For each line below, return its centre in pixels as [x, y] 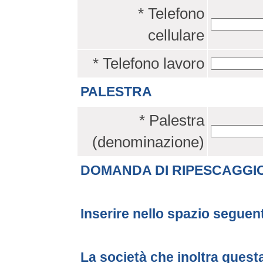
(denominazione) [148, 142]
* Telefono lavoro [149, 63]
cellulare [176, 35]
